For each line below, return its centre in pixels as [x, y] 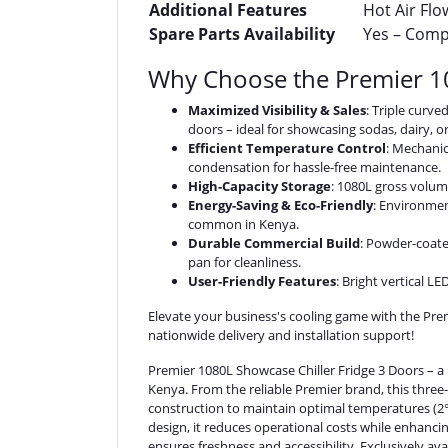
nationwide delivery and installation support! [281, 335]
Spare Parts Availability [242, 34]
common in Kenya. [243, 224]
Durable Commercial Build [274, 243]
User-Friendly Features [262, 281]
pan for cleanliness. [244, 262]
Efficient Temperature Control [287, 148]
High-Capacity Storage [259, 186]
